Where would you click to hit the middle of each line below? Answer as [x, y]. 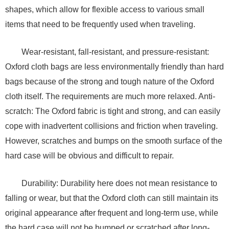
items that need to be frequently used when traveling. [100, 25]
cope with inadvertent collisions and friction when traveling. [111, 126]
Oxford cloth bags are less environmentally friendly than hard [114, 67]
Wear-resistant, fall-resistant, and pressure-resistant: [115, 52]
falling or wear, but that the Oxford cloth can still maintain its [112, 198]
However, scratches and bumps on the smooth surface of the [114, 141]
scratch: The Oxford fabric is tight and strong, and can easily [113, 111]
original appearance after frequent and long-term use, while [112, 213]
